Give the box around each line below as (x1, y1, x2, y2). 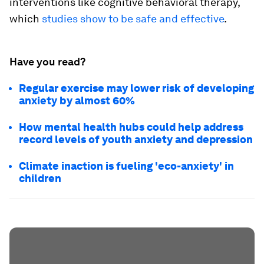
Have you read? (9, 55, 85, 68)
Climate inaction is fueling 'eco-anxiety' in (19, 160, 234, 172)
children (19, 172, 61, 184)
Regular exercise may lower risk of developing (19, 82, 254, 94)
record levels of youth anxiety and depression (19, 133, 253, 146)
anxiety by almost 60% (19, 94, 135, 107)
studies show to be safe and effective (42, 12, 224, 25)
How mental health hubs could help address (19, 121, 243, 133)
